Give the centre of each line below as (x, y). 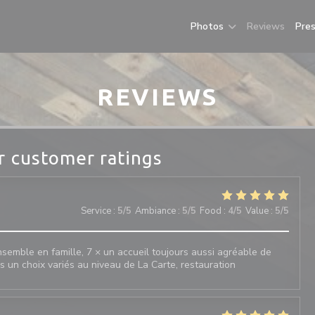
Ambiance (155, 211)
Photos (207, 26)
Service (96, 211)
